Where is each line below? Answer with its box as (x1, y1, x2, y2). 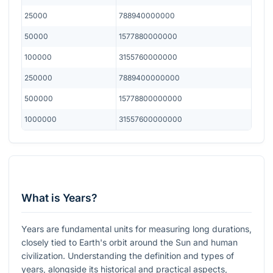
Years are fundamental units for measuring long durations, (21, 224, 252, 235)
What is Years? (21, 191, 97, 205)
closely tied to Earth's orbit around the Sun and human (21, 237, 238, 248)
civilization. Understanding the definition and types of (21, 250, 234, 261)
